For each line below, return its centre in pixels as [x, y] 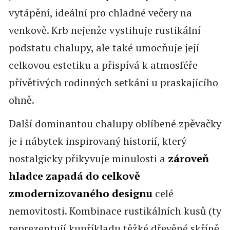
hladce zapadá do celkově [74, 176]
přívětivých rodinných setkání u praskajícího [113, 82]
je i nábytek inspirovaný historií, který [97, 141]
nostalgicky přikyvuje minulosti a [87, 158]
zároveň [187, 158]
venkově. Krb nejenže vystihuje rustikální [104, 30]
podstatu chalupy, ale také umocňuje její [104, 47]
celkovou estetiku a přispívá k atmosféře [103, 65]
